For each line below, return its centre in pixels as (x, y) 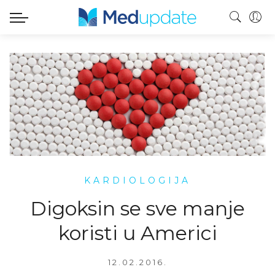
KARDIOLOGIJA (137, 180)
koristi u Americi (137, 233)
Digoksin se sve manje (137, 208)
